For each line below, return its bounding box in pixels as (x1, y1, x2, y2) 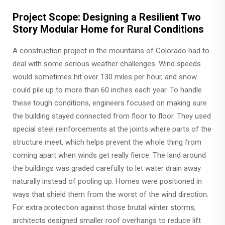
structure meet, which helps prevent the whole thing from (13, 138, 201, 147)
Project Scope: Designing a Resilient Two (13, 11, 201, 23)
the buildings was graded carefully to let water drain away (13, 164, 201, 173)
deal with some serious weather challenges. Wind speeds (13, 59, 201, 68)
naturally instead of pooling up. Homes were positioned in (13, 177, 202, 186)
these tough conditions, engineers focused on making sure (13, 98, 207, 107)
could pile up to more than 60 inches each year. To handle (13, 85, 202, 94)
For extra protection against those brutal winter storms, (13, 203, 196, 212)
